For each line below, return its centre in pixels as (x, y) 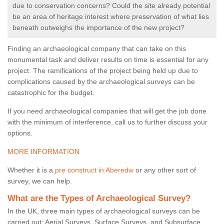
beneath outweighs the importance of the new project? (98, 28)
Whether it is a (31, 170)
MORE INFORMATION (43, 152)
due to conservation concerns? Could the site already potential (111, 6)
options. (20, 133)
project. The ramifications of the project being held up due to (103, 71)
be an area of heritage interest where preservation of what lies (111, 17)
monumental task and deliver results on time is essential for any (108, 60)
